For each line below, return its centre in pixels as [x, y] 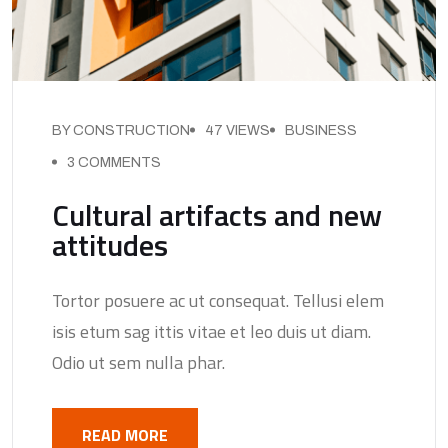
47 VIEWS [237, 130]
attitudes [110, 244]
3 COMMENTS [114, 162]
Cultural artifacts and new [217, 214]
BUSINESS [321, 130]
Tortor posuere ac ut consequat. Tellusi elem [218, 300]
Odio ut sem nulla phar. [138, 362]
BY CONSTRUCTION [121, 130]
